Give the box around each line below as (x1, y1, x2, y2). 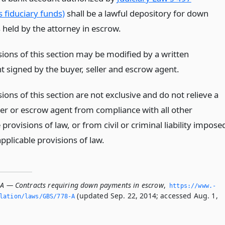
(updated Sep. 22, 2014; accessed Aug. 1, (75, 190, 218, 200)
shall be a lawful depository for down (64, 8, 208, 20)
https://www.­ (169, 182, 216, 189)
